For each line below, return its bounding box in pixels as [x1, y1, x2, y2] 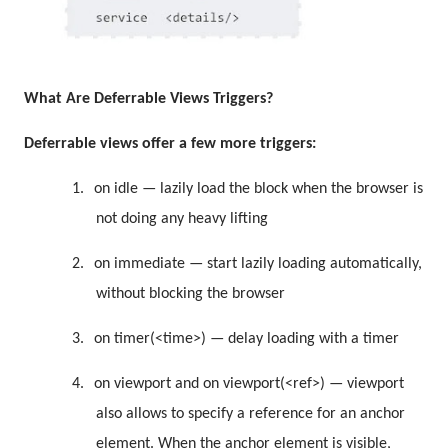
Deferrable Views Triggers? [94, 91, 273, 108]
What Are [24, 91, 94, 108]
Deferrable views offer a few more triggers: [24, 136, 316, 153]
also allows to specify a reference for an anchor [96, 406, 405, 423]
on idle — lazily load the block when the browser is [94, 181, 423, 198]
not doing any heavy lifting [96, 211, 268, 228]
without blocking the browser [96, 286, 285, 303]
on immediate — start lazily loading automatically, [94, 256, 422, 273]
